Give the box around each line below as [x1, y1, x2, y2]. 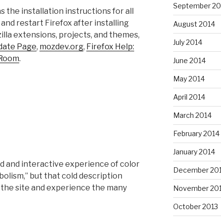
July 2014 [173, 37, 202, 46]
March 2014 [173, 110, 212, 119]
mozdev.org [39, 42, 83, 52]
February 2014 [173, 129, 220, 138]
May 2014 [173, 74, 205, 83]
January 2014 [173, 147, 215, 156]
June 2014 [173, 56, 206, 65]
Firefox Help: [86, 42, 134, 52]
